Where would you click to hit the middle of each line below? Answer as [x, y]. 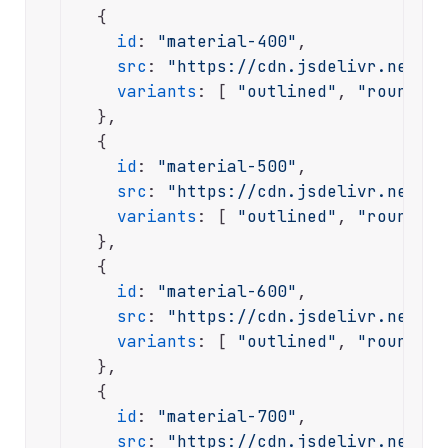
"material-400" [226, 42]
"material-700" [226, 417]
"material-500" [226, 167]
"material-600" [226, 292]
